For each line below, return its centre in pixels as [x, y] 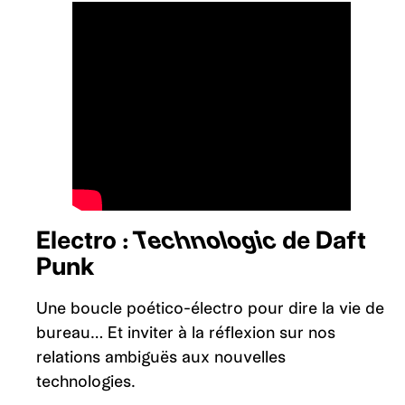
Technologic [206, 240]
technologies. [86, 381]
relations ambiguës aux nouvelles [161, 356]
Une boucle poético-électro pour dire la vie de [210, 307]
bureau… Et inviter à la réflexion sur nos [186, 332]
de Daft [321, 240]
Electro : [85, 240]
